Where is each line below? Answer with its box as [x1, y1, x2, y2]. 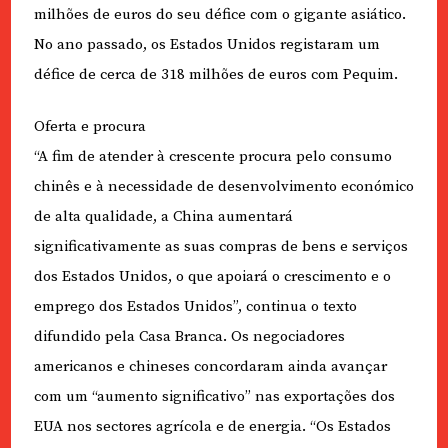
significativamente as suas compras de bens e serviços [33, 237, 408, 257]
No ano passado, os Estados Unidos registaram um [33, 34, 380, 54]
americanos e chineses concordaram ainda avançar [33, 357, 387, 377]
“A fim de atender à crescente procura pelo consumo [33, 147, 392, 167]
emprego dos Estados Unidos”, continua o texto [33, 297, 357, 317]
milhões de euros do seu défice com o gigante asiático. [33, 4, 406, 24]
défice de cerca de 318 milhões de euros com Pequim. [33, 64, 398, 84]
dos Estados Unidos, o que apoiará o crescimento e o [33, 267, 391, 287]
